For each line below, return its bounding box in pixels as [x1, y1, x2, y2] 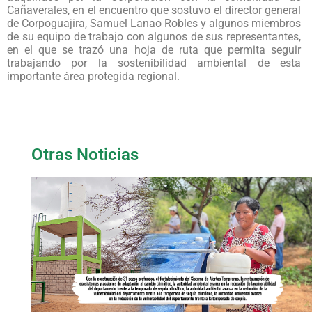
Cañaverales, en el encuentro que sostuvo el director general [7, 3, 301, 17]
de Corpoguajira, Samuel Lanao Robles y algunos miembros [7, 16, 301, 30]
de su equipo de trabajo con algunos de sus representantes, [7, 29, 301, 43]
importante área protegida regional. [7, 69, 180, 83]
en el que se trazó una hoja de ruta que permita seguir [7, 42, 301, 56]
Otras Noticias [31, 144, 139, 164]
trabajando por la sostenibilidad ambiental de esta [7, 56, 301, 70]
